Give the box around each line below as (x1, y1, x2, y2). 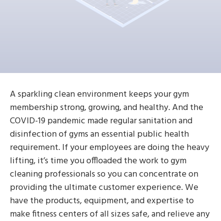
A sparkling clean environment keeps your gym (10, 87, 189, 102)
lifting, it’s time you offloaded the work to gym (10, 154, 186, 169)
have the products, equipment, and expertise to (10, 194, 194, 209)
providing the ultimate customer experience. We (10, 181, 198, 195)
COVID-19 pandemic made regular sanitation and (10, 114, 192, 129)
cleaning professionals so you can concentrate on (10, 167, 198, 182)
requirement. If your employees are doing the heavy (10, 141, 209, 155)
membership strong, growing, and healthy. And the (10, 101, 203, 115)
